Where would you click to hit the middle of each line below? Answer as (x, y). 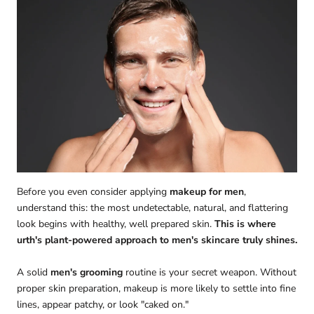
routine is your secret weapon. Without (210, 272)
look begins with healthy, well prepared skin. (116, 224)
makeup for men (207, 192)
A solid (34, 272)
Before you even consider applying (93, 192)
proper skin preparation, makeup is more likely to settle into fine (156, 288)
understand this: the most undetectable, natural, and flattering (152, 208)
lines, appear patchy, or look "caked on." (103, 304)
